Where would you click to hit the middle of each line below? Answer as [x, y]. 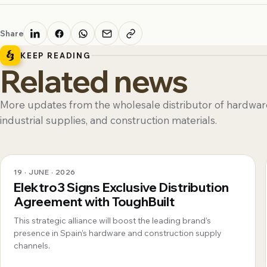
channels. [32, 246]
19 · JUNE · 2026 [45, 172]
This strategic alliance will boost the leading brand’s [112, 221]
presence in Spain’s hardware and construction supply [118, 233]
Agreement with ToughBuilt [94, 202]
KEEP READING [56, 56]
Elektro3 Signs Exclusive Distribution [122, 187]
